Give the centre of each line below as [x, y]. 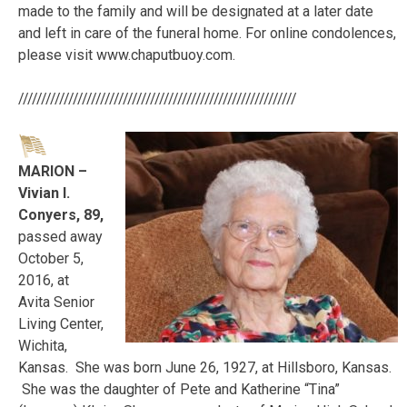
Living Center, [61, 323]
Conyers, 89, [61, 214]
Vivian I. [44, 193]
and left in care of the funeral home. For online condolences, [207, 33]
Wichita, [43, 345]
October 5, [51, 258]
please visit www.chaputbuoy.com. [127, 55]
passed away [60, 236]
